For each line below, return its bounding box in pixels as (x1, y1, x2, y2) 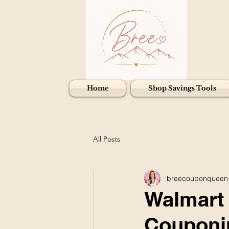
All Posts (93, 134, 120, 144)
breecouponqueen (167, 173, 228, 183)
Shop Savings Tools (148, 84, 216, 93)
